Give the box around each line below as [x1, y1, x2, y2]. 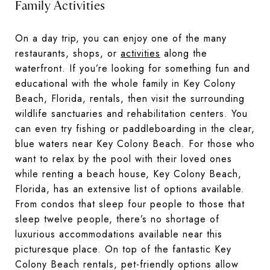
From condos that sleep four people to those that [15, 197, 245, 212]
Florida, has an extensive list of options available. [15, 182, 245, 196]
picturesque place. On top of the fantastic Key [15, 242, 231, 257]
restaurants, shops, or [15, 46, 121, 61]
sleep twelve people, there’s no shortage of [15, 212, 219, 227]
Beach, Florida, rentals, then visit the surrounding [15, 92, 245, 106]
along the [160, 46, 207, 61]
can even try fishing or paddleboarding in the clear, [15, 122, 255, 136]
